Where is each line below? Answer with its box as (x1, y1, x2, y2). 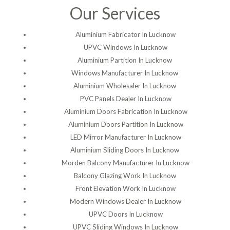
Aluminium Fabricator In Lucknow (75, 30, 176, 39)
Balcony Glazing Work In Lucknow (73, 171, 178, 180)
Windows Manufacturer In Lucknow (71, 68, 180, 77)
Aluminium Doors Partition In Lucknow (68, 120, 183, 128)
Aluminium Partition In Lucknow (78, 55, 174, 64)
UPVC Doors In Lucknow (88, 209, 163, 218)
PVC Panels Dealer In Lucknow (80, 94, 171, 103)
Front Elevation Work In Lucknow (75, 184, 176, 193)
